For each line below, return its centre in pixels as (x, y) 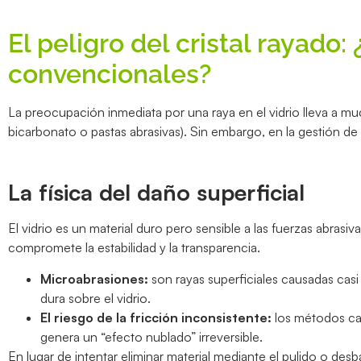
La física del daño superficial (156, 193)
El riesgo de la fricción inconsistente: (156, 317)
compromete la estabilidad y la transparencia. (134, 248)
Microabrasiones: (94, 278)
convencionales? (110, 73)
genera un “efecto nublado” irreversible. (151, 336)
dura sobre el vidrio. (95, 298)
